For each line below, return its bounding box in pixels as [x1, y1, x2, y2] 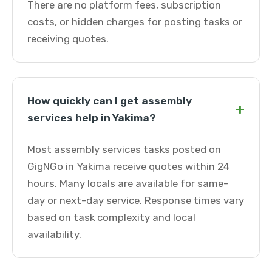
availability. [27, 228, 81, 240]
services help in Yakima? [27, 112, 156, 124]
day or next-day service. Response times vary [27, 194, 244, 206]
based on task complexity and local [27, 211, 195, 223]
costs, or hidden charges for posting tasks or [27, 16, 242, 28]
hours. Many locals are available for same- [27, 177, 228, 189]
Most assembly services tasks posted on [27, 143, 221, 155]
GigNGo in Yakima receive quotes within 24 [27, 160, 229, 172]
